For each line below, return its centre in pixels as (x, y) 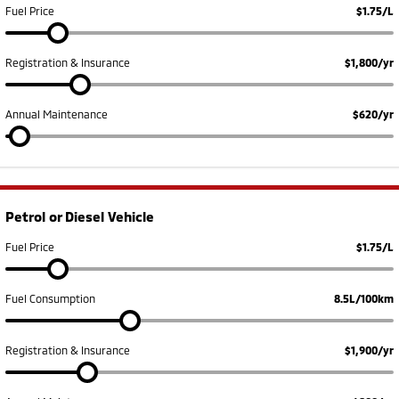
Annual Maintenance (57, 114)
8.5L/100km (364, 298)
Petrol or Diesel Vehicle (80, 216)
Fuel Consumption (50, 298)
